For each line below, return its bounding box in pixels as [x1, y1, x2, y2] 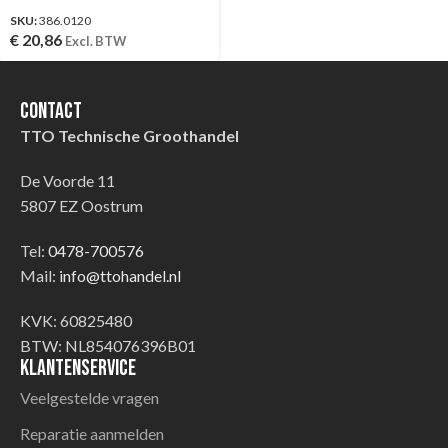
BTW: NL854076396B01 [20, 335, 196, 355]
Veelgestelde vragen [20, 387, 159, 407]
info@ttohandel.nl [59, 265, 181, 285]
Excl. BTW [65, 32, 126, 49]
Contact [20, 97, 82, 125]
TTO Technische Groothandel [20, 125, 239, 145]
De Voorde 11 [20, 170, 115, 190]
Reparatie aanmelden [20, 423, 164, 443]
